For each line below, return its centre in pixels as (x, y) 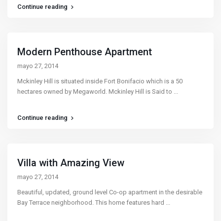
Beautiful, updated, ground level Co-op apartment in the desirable (110, 192)
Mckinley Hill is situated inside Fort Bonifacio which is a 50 (100, 81)
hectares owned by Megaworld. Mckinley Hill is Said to (96, 91)
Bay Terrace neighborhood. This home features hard (92, 202)
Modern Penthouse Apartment (85, 52)
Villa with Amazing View (71, 163)
